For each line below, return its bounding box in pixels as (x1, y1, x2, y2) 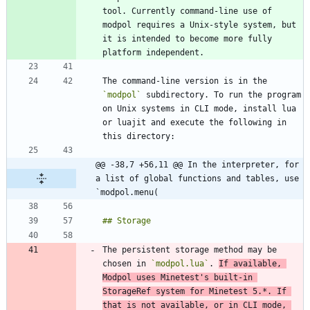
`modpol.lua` (151, 259, 209, 269)
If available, (219, 259, 282, 269)
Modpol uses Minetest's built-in (102, 273, 253, 283)
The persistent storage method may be (102, 245, 277, 255)
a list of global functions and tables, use (95, 174, 299, 184)
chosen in (102, 259, 151, 269)
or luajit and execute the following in (102, 118, 286, 128)
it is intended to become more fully (102, 34, 272, 44)
